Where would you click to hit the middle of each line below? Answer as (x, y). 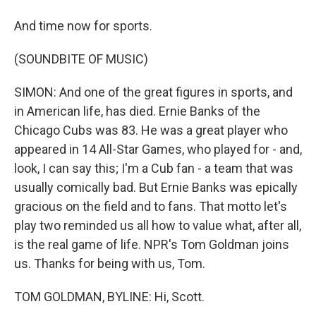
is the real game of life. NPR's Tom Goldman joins (152, 244)
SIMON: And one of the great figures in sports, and (153, 92)
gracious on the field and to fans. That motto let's (151, 206)
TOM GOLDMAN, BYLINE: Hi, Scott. (109, 297)
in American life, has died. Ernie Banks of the (137, 111)
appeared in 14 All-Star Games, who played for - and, (158, 149)
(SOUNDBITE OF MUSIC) (81, 59)
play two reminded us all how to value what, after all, (158, 225)
